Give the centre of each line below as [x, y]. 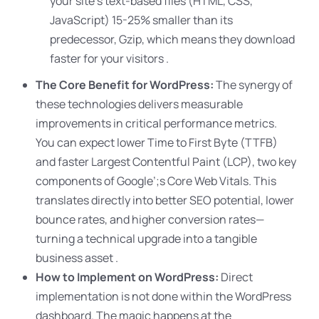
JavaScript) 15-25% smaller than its [141, 20]
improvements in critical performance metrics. [156, 123]
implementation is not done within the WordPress [163, 296]
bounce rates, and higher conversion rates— [150, 219]
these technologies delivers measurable [139, 104]
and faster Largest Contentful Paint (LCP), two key [166, 162]
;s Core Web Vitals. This [216, 181]
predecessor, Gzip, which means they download [172, 39]
